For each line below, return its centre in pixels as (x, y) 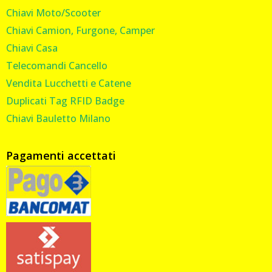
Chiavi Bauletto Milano (58, 118)
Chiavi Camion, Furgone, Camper (80, 30)
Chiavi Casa (32, 48)
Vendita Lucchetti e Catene (69, 83)
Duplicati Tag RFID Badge (65, 100)
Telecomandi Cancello (57, 65)
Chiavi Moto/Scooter (53, 12)
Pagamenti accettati (61, 155)
